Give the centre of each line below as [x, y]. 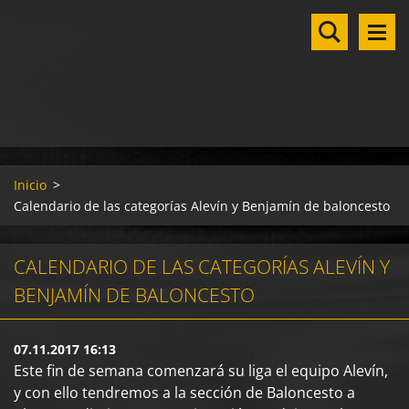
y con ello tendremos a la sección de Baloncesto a [184, 393]
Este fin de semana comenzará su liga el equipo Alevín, [201, 371]
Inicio [30, 185]
